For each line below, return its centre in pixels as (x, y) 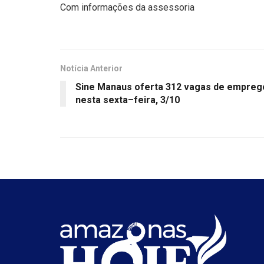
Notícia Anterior (91, 68)
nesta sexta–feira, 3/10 (128, 100)
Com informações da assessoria (127, 7)
